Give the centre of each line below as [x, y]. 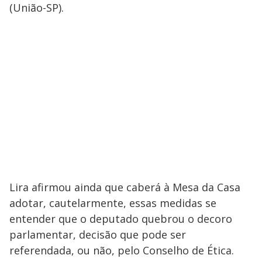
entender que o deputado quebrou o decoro [121, 218]
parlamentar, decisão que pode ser [98, 234]
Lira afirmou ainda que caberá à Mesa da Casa [125, 187]
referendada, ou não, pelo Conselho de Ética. [122, 250]
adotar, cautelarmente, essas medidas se [113, 203]
